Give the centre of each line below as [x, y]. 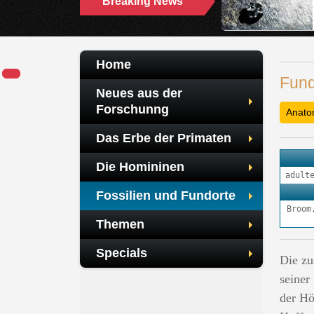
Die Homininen [140, 167]
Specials [122, 253]
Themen [120, 224]
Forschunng [132, 109]
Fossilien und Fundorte [166, 196]
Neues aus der [139, 93]
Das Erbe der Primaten [164, 138]
